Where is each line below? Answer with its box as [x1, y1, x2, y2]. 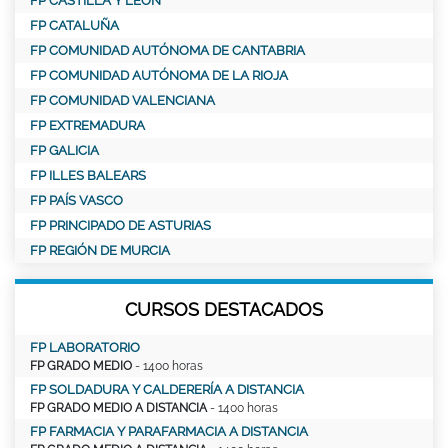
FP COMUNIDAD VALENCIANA [30, 92, 215, 108]
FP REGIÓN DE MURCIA [30, 242, 170, 258]
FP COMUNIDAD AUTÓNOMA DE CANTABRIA [30, 42, 305, 58]
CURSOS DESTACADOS [125, 298, 323, 320]
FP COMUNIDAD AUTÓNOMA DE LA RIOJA [30, 67, 288, 83]
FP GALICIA [30, 142, 99, 158]
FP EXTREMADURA [30, 117, 145, 133]
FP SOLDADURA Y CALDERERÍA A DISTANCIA [30, 381, 304, 397]
